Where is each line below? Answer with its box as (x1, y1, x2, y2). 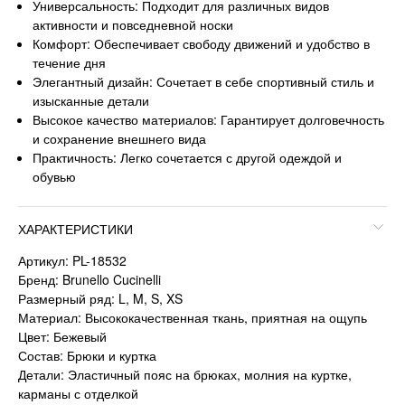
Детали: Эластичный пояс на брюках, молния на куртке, (18, 364, 352, 383)
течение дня (33, 52, 107, 71)
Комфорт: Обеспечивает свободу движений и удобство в (33, 33, 371, 52)
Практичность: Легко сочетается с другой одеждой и (33, 147, 343, 166)
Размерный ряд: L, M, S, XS (18, 288, 183, 307)
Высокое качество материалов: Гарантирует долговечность (33, 109, 385, 128)
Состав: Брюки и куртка (18, 345, 156, 364)
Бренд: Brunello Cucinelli (18, 269, 161, 288)
